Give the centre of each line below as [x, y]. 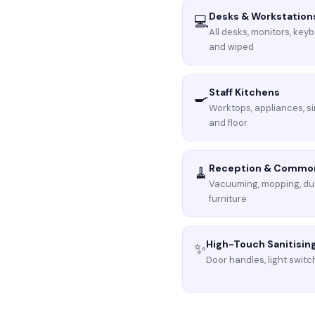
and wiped [232, 47]
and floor [229, 123]
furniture [228, 199]
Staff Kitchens [245, 92]
